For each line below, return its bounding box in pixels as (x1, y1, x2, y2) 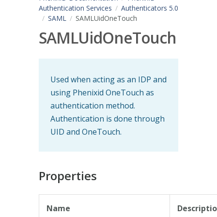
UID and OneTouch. (50, 126, 122, 137)
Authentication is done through (50, 113, 165, 124)
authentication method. (50, 100, 135, 111)
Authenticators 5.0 (121, 3, 178, 13)
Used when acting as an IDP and (50, 74, 167, 85)
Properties (39, 167, 97, 184)
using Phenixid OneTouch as (50, 87, 154, 98)
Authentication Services (39, 3, 112, 13)
